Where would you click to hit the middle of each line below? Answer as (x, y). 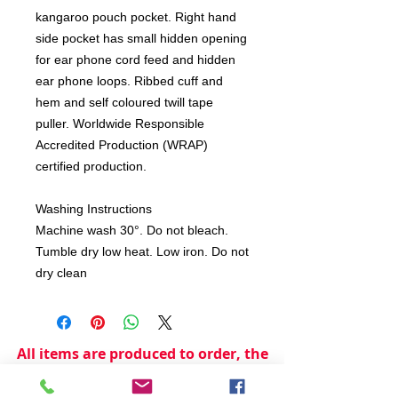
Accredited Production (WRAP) (122, 144)
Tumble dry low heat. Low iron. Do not (142, 251)
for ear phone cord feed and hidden (135, 59)
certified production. (93, 166)
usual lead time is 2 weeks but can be (142, 373)
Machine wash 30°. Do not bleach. (132, 230)
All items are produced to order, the (142, 353)
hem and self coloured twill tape (124, 102)
